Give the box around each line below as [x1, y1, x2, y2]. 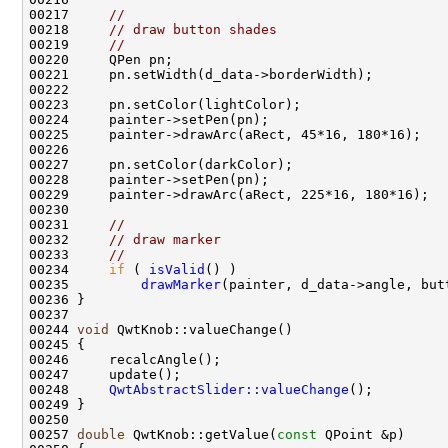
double [77, 427, 125, 443]
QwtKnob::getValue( [125, 427, 277, 443]
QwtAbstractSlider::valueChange [109, 382, 349, 398]
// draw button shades [109, 22, 277, 38]
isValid [149, 262, 205, 278]
